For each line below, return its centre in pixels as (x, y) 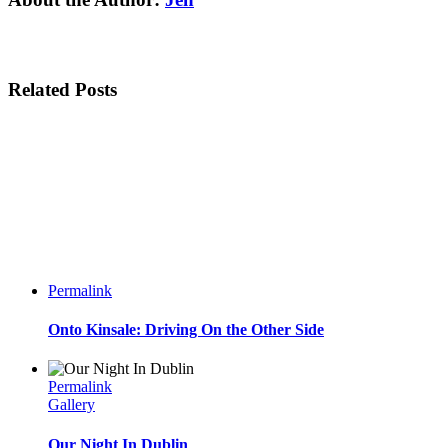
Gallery (71, 405)
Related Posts (62, 89)
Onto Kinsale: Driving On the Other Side (186, 330)
